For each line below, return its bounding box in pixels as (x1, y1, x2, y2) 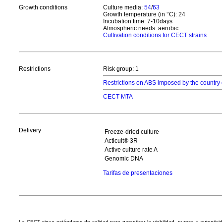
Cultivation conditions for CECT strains (103, 32, 207, 39)
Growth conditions (19, 4, 67, 11)
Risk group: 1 (103, 65, 139, 72)
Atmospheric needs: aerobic (103, 25, 178, 32)
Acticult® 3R (105, 137, 138, 144)
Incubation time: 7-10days (103, 18, 172, 25)
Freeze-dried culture (105, 128, 159, 135)
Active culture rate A (105, 146, 158, 153)
